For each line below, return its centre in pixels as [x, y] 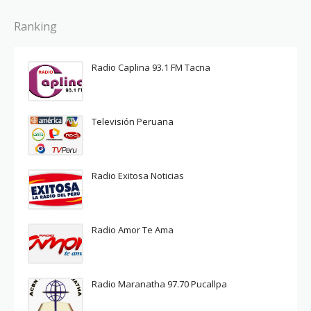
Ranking [35, 26]
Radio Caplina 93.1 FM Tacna [151, 67]
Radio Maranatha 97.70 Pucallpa [159, 284]
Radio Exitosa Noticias [138, 175]
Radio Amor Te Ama [133, 229]
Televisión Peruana [133, 121]
